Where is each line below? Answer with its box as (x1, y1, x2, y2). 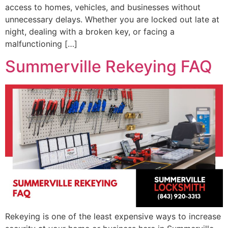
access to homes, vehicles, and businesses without (5, 2, 201, 12)
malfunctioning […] (5, 38, 77, 49)
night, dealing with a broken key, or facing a (5, 26, 175, 37)
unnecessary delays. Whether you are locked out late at (5, 14, 219, 24)
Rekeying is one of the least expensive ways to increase (5, 211, 221, 221)
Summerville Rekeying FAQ (5, 56, 212, 77)
